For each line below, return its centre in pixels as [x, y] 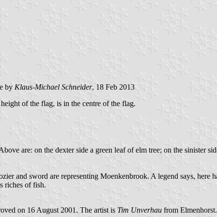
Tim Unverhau [139, 210]
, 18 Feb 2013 [113, 87]
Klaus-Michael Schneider [53, 87]
